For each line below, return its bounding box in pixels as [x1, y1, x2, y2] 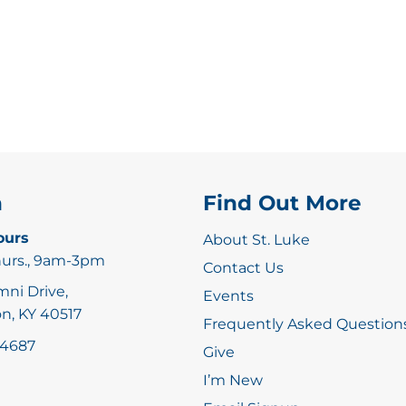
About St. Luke [203, 230, 310, 248]
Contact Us [203, 258, 284, 276]
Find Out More [203, 189, 362, 216]
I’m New [203, 371, 263, 389]
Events [203, 286, 254, 304]
